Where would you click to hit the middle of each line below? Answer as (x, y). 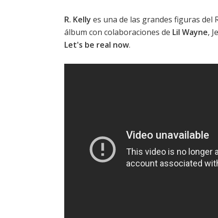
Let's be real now (97, 45)
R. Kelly (78, 20)
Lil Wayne (190, 32)
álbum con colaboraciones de (118, 32)
